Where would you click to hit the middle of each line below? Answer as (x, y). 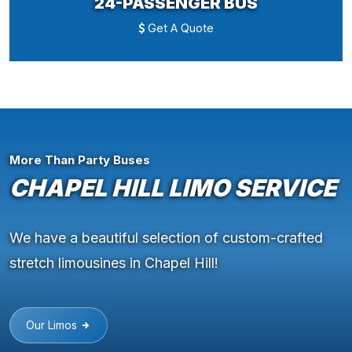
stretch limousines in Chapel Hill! (114, 263)
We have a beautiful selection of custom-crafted (166, 238)
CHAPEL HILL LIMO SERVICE (173, 188)
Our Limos (53, 325)
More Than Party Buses (80, 160)
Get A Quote (179, 28)
